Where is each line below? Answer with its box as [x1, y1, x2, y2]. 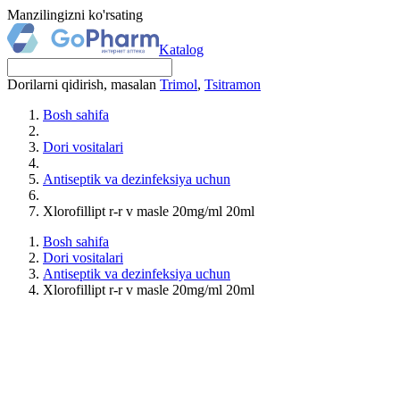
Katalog [159, 42, 204, 57]
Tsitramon [204, 77, 261, 92]
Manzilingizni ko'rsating [7, 7, 143, 22]
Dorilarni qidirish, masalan [7, 77, 160, 92]
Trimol [160, 77, 197, 92]
